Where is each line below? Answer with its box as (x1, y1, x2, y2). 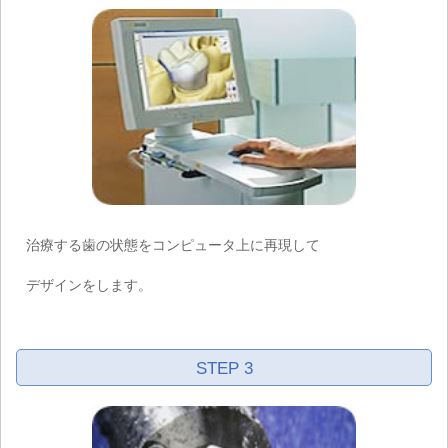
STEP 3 (195, 359, 253, 379)
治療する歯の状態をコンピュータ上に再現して (26, 237, 320, 254)
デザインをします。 (26, 277, 152, 294)
